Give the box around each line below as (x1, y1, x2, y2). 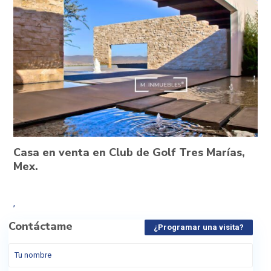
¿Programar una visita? (154, 222, 244, 232)
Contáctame (8, 218, 73, 233)
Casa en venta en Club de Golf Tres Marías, (13, 145, 245, 160)
